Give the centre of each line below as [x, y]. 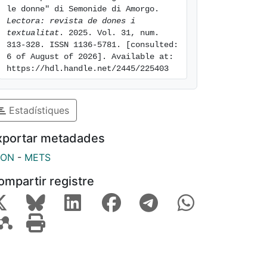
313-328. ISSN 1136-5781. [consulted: [92, 45]
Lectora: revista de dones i [71, 21]
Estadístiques [38, 110]
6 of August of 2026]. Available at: [90, 57]
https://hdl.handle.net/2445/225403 [88, 69]
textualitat [33, 33]
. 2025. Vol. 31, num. [109, 33]
